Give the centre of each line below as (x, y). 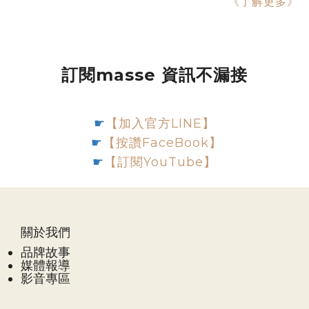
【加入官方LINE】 (160, 123)
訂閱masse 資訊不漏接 (154, 75)
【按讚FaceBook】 (162, 142)
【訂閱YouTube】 (160, 162)
